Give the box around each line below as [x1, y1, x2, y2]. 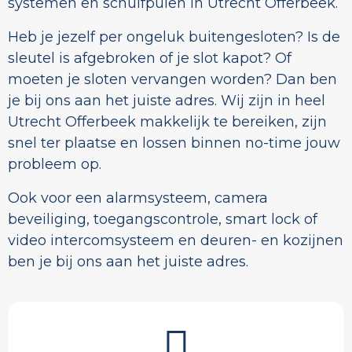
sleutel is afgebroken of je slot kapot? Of [8, 49, 291, 68]
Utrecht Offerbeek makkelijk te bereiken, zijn [8, 113, 327, 131]
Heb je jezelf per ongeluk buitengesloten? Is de [8, 28, 340, 46]
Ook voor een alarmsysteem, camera [8, 189, 268, 207]
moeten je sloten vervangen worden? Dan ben [8, 71, 337, 89]
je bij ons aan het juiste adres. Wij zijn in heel [8, 92, 325, 110]
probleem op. [8, 156, 101, 174]
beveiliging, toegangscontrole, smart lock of [8, 211, 317, 229]
